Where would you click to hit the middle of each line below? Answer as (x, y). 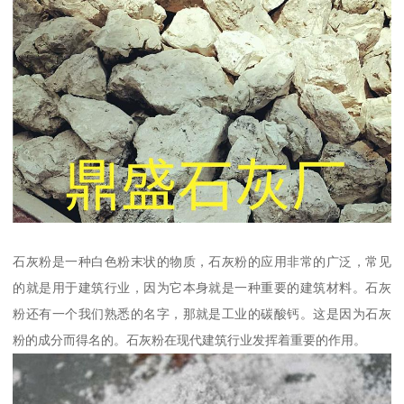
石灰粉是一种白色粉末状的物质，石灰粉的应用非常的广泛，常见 (202, 262)
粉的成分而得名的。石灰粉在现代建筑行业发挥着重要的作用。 (190, 340)
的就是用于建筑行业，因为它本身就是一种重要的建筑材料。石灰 (202, 288)
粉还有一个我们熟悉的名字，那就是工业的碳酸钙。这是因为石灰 (202, 314)
